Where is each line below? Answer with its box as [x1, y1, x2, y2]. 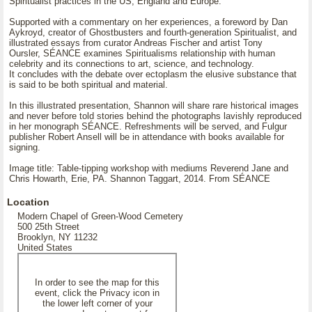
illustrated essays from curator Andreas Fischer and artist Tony [9, 38, 263, 48]
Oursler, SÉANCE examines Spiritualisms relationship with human [9, 48, 275, 58]
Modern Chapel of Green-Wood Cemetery [17, 211, 183, 221]
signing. [9, 142, 40, 153]
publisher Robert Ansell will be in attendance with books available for [9, 132, 284, 142]
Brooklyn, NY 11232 [17, 232, 97, 242]
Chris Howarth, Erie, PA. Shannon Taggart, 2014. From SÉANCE [9, 173, 270, 184]
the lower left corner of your [42, 298, 153, 309]
